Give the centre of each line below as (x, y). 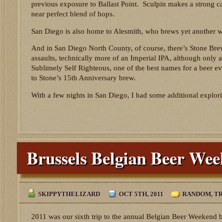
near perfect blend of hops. (73, 14)
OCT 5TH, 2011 (141, 194)
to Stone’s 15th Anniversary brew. (83, 78)
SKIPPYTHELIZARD (69, 194)
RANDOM (197, 194)
